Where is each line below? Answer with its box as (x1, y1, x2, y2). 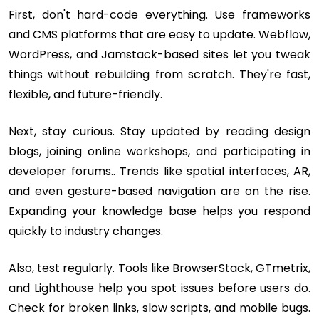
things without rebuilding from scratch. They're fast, (9, 66, 310, 83)
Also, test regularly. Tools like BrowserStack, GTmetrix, (9, 260, 310, 277)
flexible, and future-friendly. (9, 86, 162, 103)
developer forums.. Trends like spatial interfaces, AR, (9, 163, 310, 180)
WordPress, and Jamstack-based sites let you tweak (9, 46, 310, 63)
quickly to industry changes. (9, 223, 163, 240)
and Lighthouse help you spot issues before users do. (9, 280, 310, 297)
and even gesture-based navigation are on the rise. (9, 183, 310, 200)
